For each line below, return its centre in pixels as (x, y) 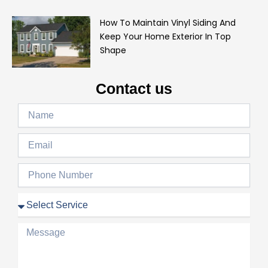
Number (33, 181)
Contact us (134, 89)
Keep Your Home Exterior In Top (165, 36)
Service (31, 199)
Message (35, 229)
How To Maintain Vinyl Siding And (167, 22)
